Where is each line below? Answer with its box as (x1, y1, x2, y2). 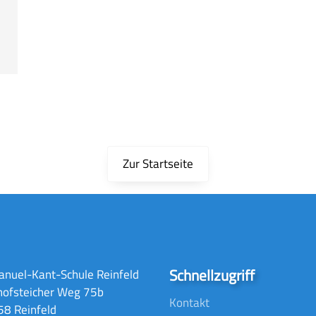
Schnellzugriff (169, 264, 255, 287)
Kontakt (169, 293, 209, 312)
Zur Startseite (123, 154, 193, 174)
